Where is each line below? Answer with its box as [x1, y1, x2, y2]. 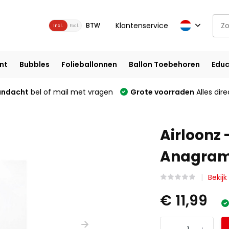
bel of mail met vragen [28, 87, 113, 97]
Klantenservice [115, 20, 168, 31]
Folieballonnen [61, 59, 117, 70]
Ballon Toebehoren [128, 59, 200, 70]
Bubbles [19, 59, 50, 70]
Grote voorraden [130, 87, 194, 97]
